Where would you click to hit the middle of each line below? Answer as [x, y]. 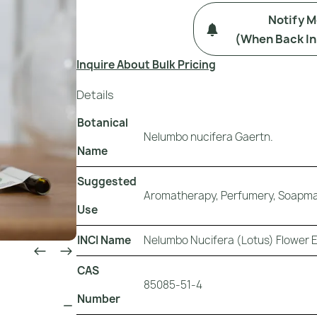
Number [99, 299]
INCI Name [104, 241]
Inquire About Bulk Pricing [146, 65]
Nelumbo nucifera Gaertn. [208, 137]
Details [95, 94]
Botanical [103, 123]
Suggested [107, 182]
